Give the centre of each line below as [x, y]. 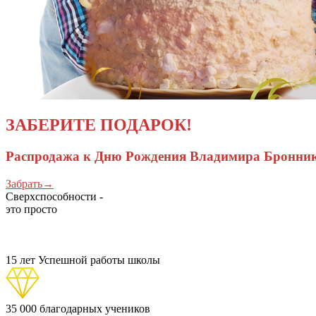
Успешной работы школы [99, 260]
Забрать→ [30, 184]
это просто [31, 209]
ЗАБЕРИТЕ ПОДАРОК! [99, 125]
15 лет [20, 260]
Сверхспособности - [54, 197]
